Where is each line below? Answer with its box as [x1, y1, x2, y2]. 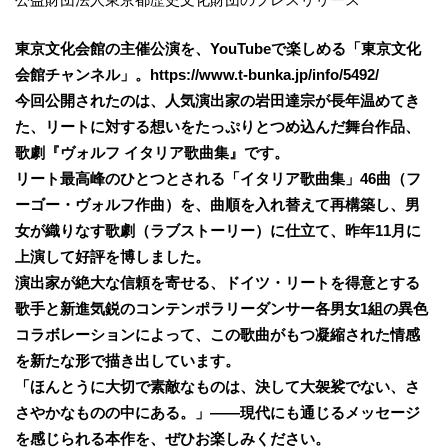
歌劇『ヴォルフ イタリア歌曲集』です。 [15, 143, 289, 161]
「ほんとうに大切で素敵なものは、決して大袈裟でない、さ [15, 377, 420, 395]
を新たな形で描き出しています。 [15, 351, 240, 369]
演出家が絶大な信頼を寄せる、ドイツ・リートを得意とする [15, 273, 420, 291]
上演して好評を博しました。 [15, 247, 210, 265]
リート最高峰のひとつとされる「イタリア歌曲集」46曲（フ [15, 169, 421, 187]
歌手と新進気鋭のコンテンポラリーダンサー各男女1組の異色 [15, 299, 428, 317]
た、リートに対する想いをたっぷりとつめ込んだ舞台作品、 [15, 117, 420, 135]
